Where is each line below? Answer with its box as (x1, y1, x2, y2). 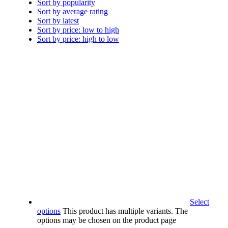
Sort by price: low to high (37, 25, 119, 35)
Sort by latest (37, 16, 79, 25)
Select (190, 197, 209, 207)
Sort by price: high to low (37, 35, 119, 44)
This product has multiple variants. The (63, 207, 188, 216)
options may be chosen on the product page (37, 216, 176, 225)
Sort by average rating (37, 7, 108, 16)
